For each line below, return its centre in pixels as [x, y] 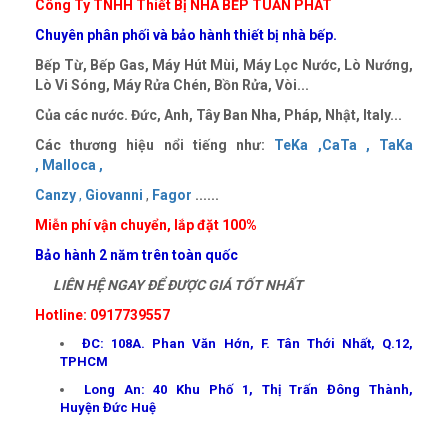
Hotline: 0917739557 [102, 314]
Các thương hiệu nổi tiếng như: [155, 144]
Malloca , [72, 164]
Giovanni [114, 194]
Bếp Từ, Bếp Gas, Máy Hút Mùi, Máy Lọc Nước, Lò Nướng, [224, 64]
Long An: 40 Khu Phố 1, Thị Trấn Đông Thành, [248, 389]
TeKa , [298, 144]
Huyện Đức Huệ [108, 407]
